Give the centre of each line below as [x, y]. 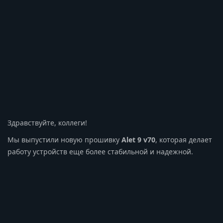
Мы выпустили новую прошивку [64, 139]
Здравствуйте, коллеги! [47, 122]
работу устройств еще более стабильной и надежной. [100, 151]
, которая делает [184, 139]
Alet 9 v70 [138, 139]
